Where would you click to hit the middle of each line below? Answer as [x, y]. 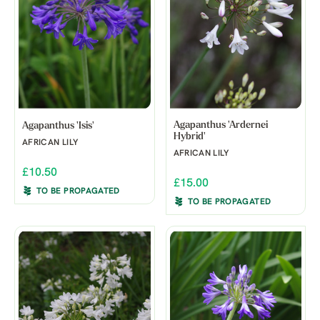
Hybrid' [189, 136]
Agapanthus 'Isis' [58, 126]
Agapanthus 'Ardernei [220, 125]
